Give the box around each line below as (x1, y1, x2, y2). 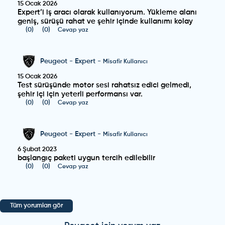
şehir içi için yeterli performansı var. (18, 90, 143, 98)
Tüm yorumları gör (10, 202, 63, 209)
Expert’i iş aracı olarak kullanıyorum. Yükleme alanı (18, 9, 197, 16)
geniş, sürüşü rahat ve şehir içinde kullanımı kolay (18, 18, 193, 25)
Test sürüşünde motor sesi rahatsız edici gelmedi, (18, 81, 192, 89)
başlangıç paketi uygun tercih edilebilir (18, 154, 156, 162)
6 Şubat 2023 (18, 146, 57, 153)
